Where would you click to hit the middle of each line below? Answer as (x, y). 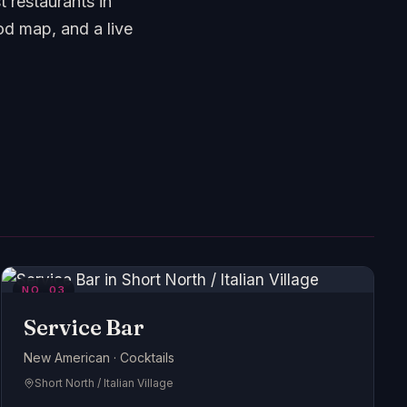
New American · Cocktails (99, 357)
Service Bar (84, 328)
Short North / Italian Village (104, 383)
